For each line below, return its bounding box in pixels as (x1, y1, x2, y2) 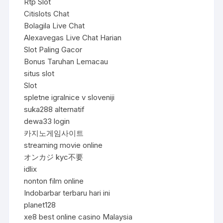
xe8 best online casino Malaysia (24, 212, 133, 222)
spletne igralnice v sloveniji (24, 92, 115, 102)
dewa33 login (24, 116, 70, 126)
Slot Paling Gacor (24, 44, 83, 54)
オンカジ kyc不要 (24, 152, 84, 162)
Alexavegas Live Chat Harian (24, 32, 122, 42)
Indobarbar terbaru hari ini (24, 188, 111, 198)
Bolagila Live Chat (24, 20, 85, 30)
